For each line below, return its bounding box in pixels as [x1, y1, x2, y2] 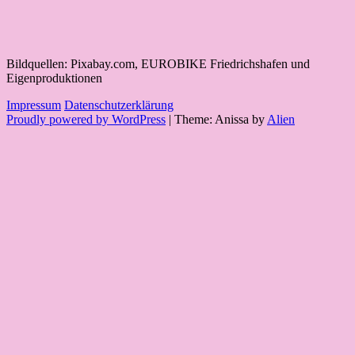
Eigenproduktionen [6, 71, 102, 85]
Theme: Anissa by [174, 112, 267, 126]
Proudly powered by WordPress [6, 112, 166, 126]
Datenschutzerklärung [64, 97, 174, 112]
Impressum [6, 97, 61, 112]
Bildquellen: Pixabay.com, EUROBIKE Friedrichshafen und [6, 56, 310, 71]
